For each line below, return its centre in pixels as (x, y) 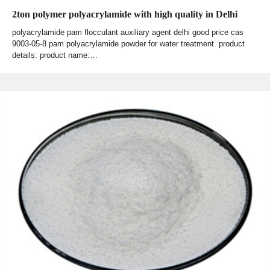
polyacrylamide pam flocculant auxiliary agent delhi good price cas (128, 32)
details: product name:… (55, 55)
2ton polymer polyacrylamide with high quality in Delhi (125, 14)
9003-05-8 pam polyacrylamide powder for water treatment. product (128, 43)
